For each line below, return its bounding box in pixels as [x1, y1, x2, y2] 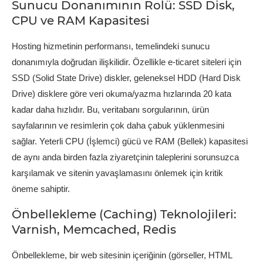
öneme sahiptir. [12, 183, 70, 194]
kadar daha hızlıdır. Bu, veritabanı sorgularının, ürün [12, 104, 209, 114]
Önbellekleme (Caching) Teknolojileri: [12, 207, 237, 221]
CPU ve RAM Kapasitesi [12, 13, 150, 28]
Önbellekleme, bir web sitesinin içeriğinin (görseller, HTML [12, 249, 232, 260]
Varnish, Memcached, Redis [12, 222, 176, 237]
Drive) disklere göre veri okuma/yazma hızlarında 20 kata [12, 88, 231, 99]
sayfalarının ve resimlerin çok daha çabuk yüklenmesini [12, 120, 224, 130]
